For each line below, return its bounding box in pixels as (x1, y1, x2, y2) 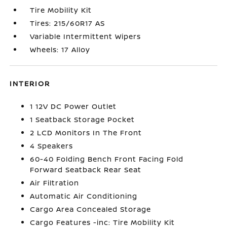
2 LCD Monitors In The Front (30, 128, 142, 137)
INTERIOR (10, 79, 51, 88)
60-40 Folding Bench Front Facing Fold (30, 154, 184, 164)
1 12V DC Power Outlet (30, 101, 117, 111)
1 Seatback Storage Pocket (30, 115, 135, 124)
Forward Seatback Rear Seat (30, 165, 142, 174)
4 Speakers (30, 141, 73, 150)
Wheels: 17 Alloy (30, 45, 91, 54)
